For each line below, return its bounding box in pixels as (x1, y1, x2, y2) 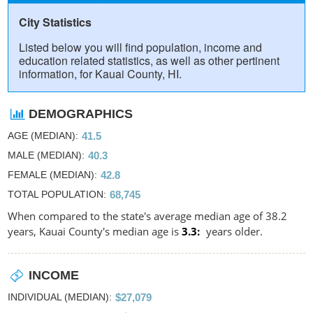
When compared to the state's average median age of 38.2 (8, 208, 287, 223)
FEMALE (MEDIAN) (8, 168, 94, 180)
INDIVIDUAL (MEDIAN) (8, 291, 109, 303)
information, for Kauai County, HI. (19, 65, 182, 82)
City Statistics (19, 13, 92, 30)
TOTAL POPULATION (8, 188, 103, 200)
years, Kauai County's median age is (8, 224, 182, 238)
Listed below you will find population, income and (19, 38, 262, 55)
